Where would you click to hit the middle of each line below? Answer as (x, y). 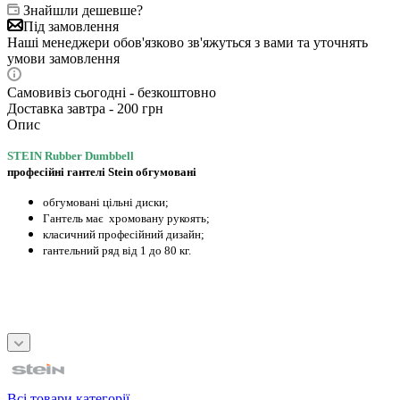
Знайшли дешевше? (83, 10)
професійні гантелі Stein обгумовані (102, 171)
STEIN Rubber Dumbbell (72, 155)
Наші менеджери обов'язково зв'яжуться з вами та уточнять (187, 42)
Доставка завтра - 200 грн (85, 108)
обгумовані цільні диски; (106, 202)
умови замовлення (63, 58)
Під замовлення (71, 26)
